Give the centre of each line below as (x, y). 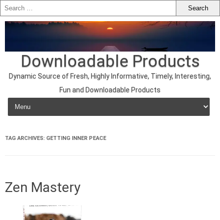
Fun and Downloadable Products (110, 90)
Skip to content (32, 99)
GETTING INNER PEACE (76, 138)
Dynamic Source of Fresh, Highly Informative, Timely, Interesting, (110, 76)
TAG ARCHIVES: (26, 138)
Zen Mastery (43, 187)
